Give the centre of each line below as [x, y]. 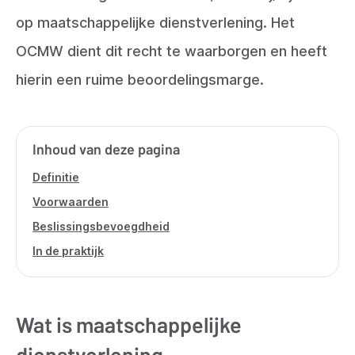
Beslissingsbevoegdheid [101, 226]
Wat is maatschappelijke [129, 324]
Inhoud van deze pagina [106, 149]
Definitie [56, 177]
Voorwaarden [71, 201]
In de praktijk [68, 250]
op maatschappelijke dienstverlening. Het [155, 22]
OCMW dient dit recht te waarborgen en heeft [172, 51]
